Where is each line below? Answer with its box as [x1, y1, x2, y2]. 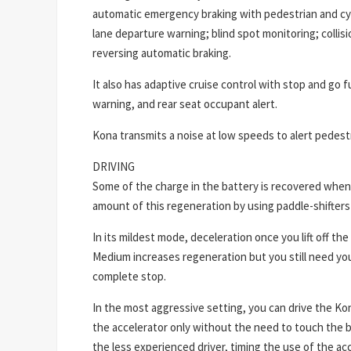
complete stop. [92, 268, 166, 284]
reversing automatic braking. [92, 45, 231, 60]
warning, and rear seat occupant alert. [92, 96, 277, 111]
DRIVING [92, 158, 135, 174]
